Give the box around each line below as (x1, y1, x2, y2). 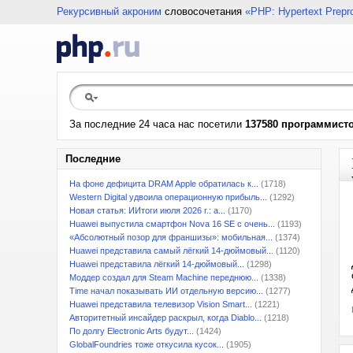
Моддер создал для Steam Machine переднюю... (69, 273, 258, 282)
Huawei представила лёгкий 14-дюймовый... (69, 259, 244, 269)
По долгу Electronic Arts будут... (69, 326, 194, 336)
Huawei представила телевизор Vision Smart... (69, 299, 252, 309)
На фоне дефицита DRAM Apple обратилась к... (69, 179, 258, 188)
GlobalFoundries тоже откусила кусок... (69, 340, 224, 349)
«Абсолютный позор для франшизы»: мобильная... (69, 232, 273, 242)
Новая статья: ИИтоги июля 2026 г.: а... (69, 206, 225, 215)
